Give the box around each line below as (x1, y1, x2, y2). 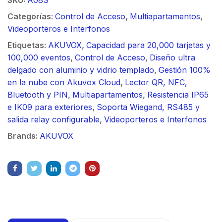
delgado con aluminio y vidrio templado (7, 64, 154, 75)
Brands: (7, 130, 40, 141)
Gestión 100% (159, 64, 211, 75)
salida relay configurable (7, 114, 100, 124)
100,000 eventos (7, 52, 70, 62)
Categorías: (7, 11, 55, 21)
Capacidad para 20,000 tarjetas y (86, 40, 211, 50)
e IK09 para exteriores (7, 102, 92, 112)
